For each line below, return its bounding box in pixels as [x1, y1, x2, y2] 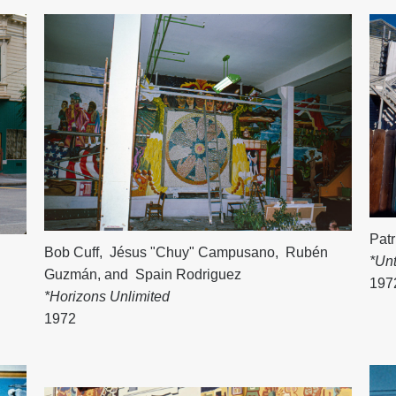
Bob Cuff [44, 245, 100, 261]
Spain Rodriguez [132, 267, 242, 283]
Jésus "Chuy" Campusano [106, 245, 276, 261]
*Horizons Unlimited [44, 289, 171, 305]
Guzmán [44, 267, 98, 283]
